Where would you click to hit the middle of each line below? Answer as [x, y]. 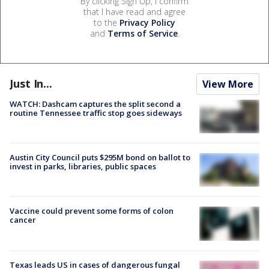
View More [228, 84]
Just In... [31, 83]
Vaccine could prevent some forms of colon [92, 211]
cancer [23, 220]
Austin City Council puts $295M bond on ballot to [100, 158]
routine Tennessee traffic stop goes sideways [96, 113]
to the [107, 22]
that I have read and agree [134, 11]
